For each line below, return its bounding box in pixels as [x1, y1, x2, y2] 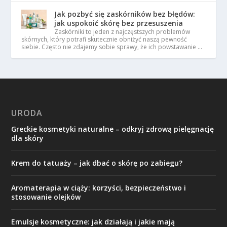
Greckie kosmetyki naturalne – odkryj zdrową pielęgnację [11, 124, 214, 134]
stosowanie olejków [11, 192, 81, 202]
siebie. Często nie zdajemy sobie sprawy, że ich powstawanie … [21, 43, 203, 52]
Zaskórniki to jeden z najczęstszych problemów [54, 27, 191, 36]
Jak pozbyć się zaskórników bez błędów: [54, 9, 196, 19]
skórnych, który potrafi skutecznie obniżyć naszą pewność [21, 35, 187, 44]
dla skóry [11, 133, 44, 143]
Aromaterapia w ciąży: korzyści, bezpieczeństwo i [11, 183, 186, 193]
